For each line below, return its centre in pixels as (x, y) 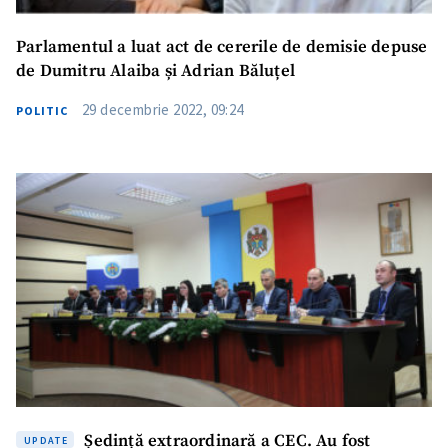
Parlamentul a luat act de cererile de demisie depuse (222, 47)
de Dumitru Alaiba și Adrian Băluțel (155, 71)
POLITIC (42, 110)
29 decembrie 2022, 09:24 (163, 109)
